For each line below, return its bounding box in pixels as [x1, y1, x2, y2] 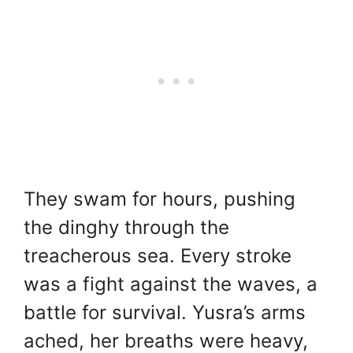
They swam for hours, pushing [24, 188, 295, 211]
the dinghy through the [24, 216, 229, 240]
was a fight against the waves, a [24, 273, 318, 296]
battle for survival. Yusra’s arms [24, 301, 306, 325]
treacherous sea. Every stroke [24, 244, 292, 268]
